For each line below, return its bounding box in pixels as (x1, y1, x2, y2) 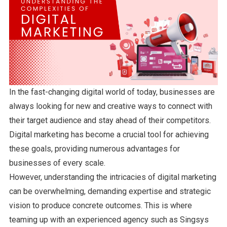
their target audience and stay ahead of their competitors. (9, 115, 211, 125)
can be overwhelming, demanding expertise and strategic (9, 186, 211, 196)
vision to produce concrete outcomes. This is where (9, 200, 192, 210)
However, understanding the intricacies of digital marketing (9, 172, 216, 182)
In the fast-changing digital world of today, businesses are (9, 87, 215, 97)
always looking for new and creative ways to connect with (9, 101, 212, 111)
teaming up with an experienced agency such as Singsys (9, 214, 209, 224)
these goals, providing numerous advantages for (9, 143, 180, 154)
